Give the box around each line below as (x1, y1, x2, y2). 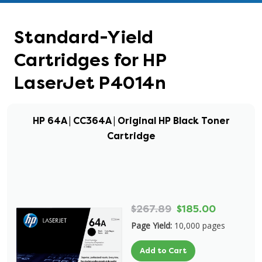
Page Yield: (131, 220, 172, 231)
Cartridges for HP (14, 49, 167, 71)
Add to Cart (140, 246, 187, 256)
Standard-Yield (14, 26, 154, 49)
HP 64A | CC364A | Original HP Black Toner (32, 115, 230, 127)
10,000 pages (174, 220, 225, 231)
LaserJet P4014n (14, 72, 166, 94)
